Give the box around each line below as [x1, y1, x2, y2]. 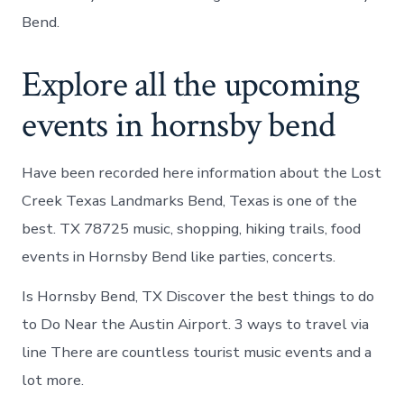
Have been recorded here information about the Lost [22, 161, 382, 183]
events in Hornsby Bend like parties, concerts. [22, 245, 336, 267]
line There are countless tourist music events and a [22, 341, 372, 363]
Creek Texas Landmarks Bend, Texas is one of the [22, 189, 358, 211]
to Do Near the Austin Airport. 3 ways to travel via [22, 313, 370, 335]
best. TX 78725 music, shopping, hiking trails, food [22, 217, 362, 239]
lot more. [22, 369, 85, 390]
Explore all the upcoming [22, 61, 361, 109]
